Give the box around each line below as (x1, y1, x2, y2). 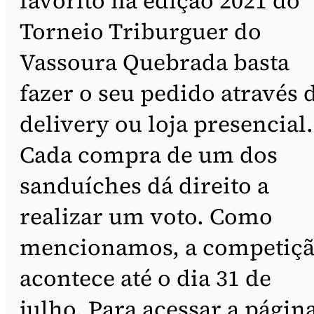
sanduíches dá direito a (20, 170, 269, 201)
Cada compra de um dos (20, 139, 278, 170)
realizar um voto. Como (20, 200, 273, 232)
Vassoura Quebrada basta (20, 46, 289, 78)
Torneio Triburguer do (20, 15, 261, 47)
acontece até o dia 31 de (20, 262, 271, 294)
